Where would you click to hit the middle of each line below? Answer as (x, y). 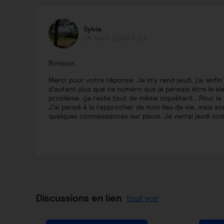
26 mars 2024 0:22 (115, 38)
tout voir (143, 198)
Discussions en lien (79, 198)
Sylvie (92, 29)
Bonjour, (63, 63)
